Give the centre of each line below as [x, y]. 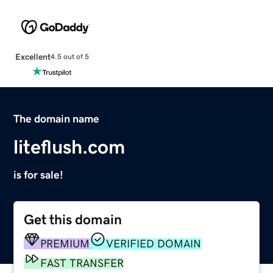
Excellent [33, 56]
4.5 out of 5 [69, 57]
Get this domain [73, 219]
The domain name [57, 119]
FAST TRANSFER [82, 263]
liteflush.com [69, 147]
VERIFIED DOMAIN [154, 243]
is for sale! [39, 175]
